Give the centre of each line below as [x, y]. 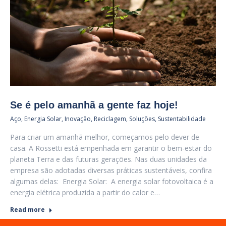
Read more [27, 210]
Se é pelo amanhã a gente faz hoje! [94, 105]
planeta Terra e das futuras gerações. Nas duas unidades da [108, 159]
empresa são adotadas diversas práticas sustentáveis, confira [111, 170]
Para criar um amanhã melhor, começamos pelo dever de [105, 137]
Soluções [142, 119]
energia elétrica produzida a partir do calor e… [85, 192]
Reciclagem [110, 119]
